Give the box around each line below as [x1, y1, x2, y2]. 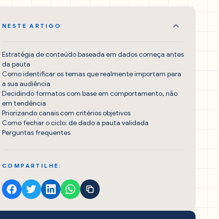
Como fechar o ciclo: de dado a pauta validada [2, 119, 149, 127]
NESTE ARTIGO [2, 22, 62, 29]
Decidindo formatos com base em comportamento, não [2, 89, 177, 98]
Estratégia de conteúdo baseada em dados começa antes [2, 50, 184, 59]
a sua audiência [2, 80, 50, 88]
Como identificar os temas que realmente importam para [2, 70, 181, 78]
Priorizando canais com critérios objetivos [2, 109, 131, 117]
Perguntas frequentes [2, 129, 70, 137]
